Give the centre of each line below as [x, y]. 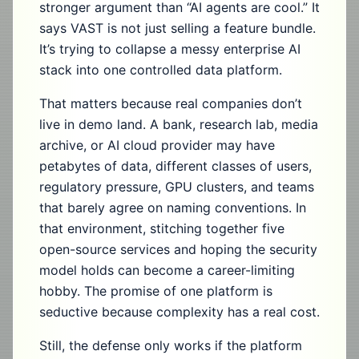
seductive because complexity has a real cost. [179, 312]
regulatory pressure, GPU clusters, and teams [177, 187]
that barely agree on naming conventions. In [173, 208]
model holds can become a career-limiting [167, 270]
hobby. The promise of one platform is [156, 291]
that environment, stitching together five [162, 228]
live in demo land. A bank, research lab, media [179, 124]
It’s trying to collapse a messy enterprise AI [170, 49]
